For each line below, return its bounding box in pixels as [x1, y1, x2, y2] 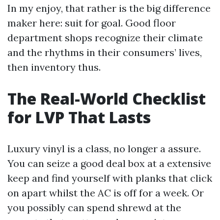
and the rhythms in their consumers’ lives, [7, 46, 202, 58]
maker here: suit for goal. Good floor [7, 17, 176, 29]
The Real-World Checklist [7, 88, 206, 109]
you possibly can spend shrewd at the [7, 201, 181, 214]
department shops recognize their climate [7, 31, 203, 44]
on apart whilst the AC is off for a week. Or [7, 187, 204, 199]
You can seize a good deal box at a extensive [7, 157, 211, 169]
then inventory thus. [7, 61, 101, 73]
